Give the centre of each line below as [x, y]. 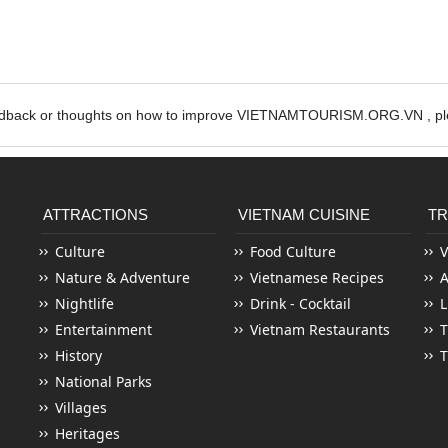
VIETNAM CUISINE [304, 214]
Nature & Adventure [122, 277]
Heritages [87, 433]
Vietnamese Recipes [317, 277]
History [78, 355]
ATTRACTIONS [95, 214]
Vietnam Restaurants [320, 329]
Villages [81, 407]
